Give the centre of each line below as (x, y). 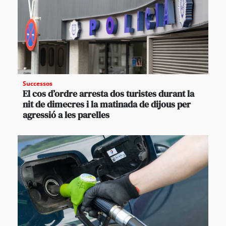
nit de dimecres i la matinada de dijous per (107, 104)
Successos (38, 83)
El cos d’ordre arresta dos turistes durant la (108, 93)
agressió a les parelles (66, 115)
